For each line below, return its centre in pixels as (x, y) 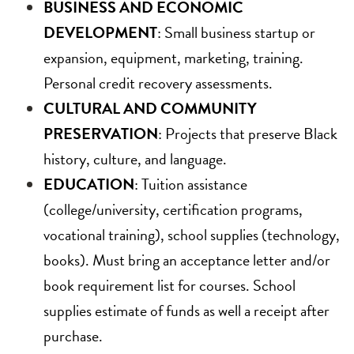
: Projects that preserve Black (248, 134)
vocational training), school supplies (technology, (192, 235)
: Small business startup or (236, 33)
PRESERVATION (101, 134)
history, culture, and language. (135, 159)
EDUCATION (89, 185)
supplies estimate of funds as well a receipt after (186, 311)
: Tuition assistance (191, 185)
